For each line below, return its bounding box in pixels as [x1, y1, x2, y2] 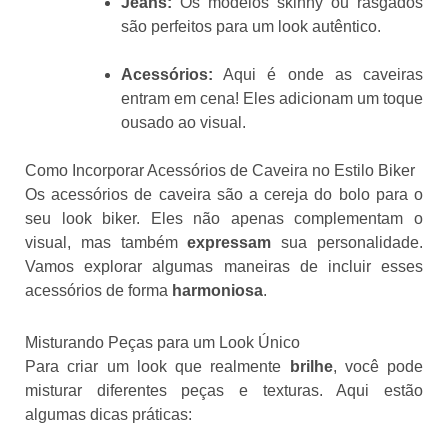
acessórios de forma [25, 281, 172, 299]
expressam [187, 233, 272, 251]
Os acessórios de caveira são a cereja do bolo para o [25, 185, 423, 203]
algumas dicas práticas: [25, 405, 192, 423]
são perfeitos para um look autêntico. [121, 17, 381, 35]
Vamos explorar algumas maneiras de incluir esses [25, 257, 423, 275]
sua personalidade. [271, 233, 424, 251]
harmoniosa [172, 281, 263, 299]
